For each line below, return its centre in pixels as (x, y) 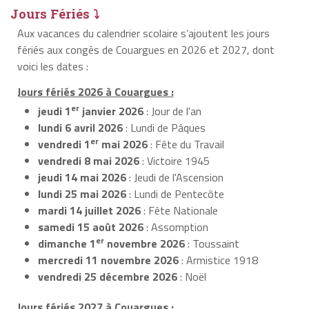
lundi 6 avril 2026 (80, 127)
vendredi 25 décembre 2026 (108, 276)
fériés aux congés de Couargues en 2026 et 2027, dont (146, 49)
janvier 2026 (111, 111)
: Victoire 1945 (175, 160)
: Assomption (176, 227)
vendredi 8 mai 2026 (89, 160)
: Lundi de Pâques (164, 127)
